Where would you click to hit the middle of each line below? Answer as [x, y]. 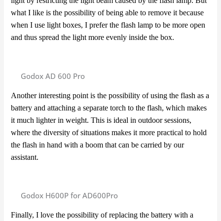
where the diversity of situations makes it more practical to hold [109, 132]
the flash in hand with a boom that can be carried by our [98, 145]
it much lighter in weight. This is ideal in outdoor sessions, [101, 120]
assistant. [25, 157]
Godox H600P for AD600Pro [70, 196]
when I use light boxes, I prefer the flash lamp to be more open [108, 25]
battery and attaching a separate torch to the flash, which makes [109, 108]
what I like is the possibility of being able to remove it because [108, 12]
